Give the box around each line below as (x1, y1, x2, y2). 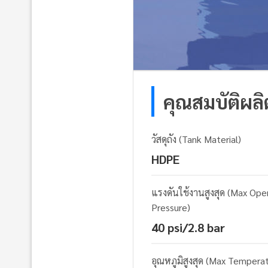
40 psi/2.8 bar (151, 219, 225, 235)
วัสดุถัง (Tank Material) (151, 132, 241, 145)
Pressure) (151, 200, 190, 214)
